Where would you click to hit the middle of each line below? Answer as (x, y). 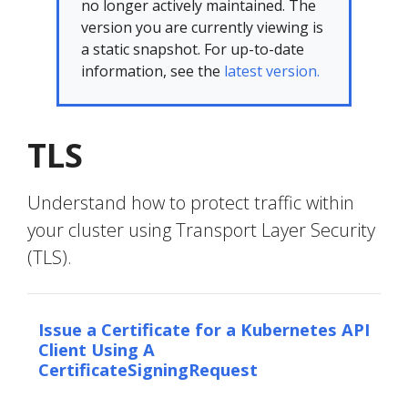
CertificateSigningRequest (148, 369)
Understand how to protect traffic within (191, 203)
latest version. (272, 71)
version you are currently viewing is (202, 27)
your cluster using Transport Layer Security (201, 230)
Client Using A (97, 349)
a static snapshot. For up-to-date (193, 49)
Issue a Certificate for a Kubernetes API (204, 329)
